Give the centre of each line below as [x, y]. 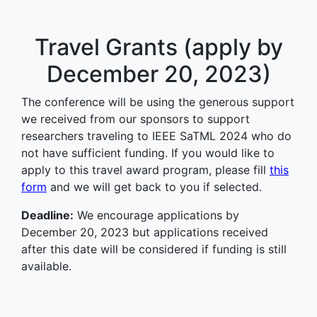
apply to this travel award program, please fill [145, 170]
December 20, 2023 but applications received [145, 232]
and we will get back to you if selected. [154, 187]
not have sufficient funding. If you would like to [148, 153]
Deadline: [47, 215]
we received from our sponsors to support [136, 119]
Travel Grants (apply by [158, 47]
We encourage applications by [156, 215]
